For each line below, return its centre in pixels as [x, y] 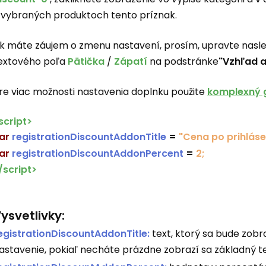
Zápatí [131, 61]
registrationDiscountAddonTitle [89, 137]
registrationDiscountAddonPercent [98, 153]
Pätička [86, 61]
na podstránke [183, 61]
